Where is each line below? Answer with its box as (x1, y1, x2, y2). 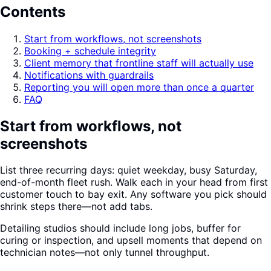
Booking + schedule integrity (24, 44, 156, 57)
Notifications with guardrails (24, 68, 154, 81)
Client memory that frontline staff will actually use (24, 56, 253, 69)
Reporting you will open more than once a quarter (24, 80, 254, 93)
